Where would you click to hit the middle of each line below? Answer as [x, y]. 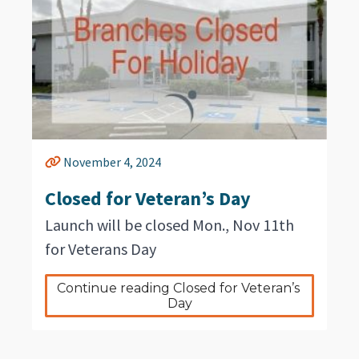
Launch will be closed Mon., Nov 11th [169, 224]
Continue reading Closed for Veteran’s [178, 288]
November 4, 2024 [111, 161]
